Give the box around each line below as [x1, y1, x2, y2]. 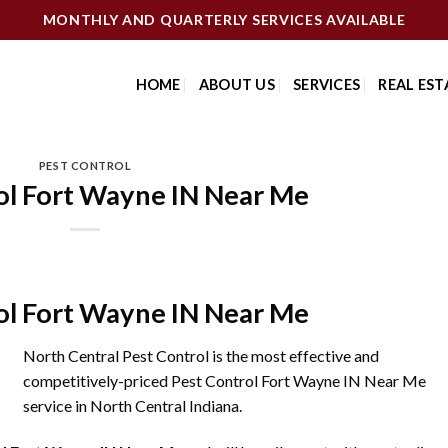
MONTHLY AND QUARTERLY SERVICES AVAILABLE [42, 10, 406, 28]
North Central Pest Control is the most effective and [23, 346, 379, 366]
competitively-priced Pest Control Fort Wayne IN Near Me [23, 371, 426, 391]
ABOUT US [198, 76, 275, 93]
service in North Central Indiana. [23, 396, 242, 416]
